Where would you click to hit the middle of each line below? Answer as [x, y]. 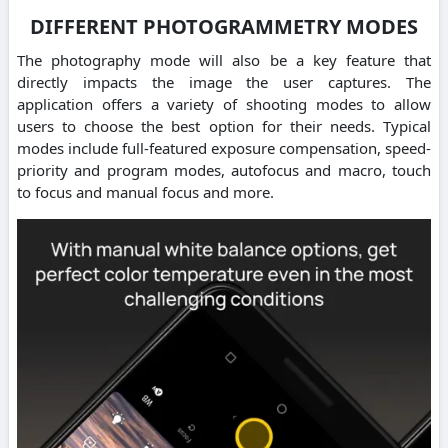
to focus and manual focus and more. [145, 191]
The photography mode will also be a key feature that [224, 59]
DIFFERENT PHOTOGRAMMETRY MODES [224, 26]
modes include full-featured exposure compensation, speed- [224, 147]
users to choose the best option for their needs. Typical [224, 125]
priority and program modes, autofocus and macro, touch [224, 169]
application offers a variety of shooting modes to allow [224, 103]
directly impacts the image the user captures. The [224, 81]
